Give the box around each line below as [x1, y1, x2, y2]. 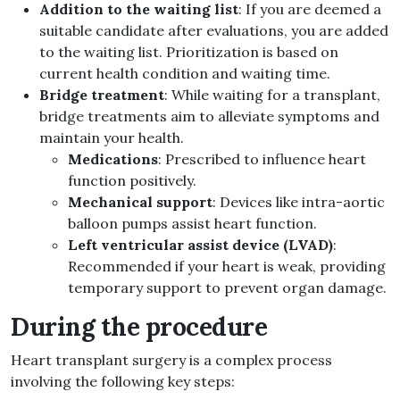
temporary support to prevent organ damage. [68, 279, 387, 297]
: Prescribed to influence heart [158, 150, 366, 169]
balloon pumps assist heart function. [68, 214, 317, 233]
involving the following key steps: [11, 372, 235, 391]
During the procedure [11, 311, 267, 344]
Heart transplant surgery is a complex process [11, 351, 332, 370]
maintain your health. [39, 129, 184, 147]
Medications [68, 150, 158, 169]
